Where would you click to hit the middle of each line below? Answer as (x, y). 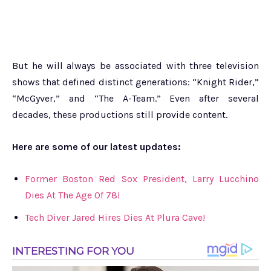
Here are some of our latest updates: (96, 146)
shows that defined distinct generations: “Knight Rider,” (135, 82)
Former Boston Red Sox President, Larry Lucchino (142, 178)
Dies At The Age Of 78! (72, 195)
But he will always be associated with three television (135, 65)
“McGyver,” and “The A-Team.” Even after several (135, 98)
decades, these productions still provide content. (120, 114)
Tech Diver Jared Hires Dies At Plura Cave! (115, 217)
